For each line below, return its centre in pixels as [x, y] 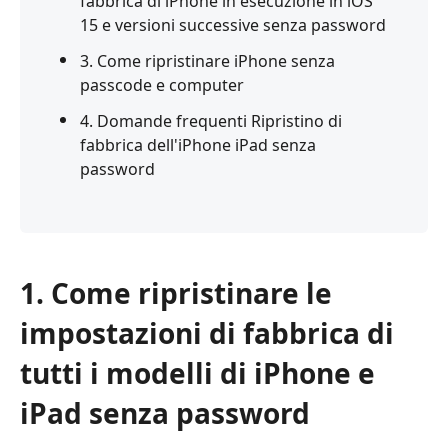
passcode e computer [162, 84]
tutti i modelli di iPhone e [197, 372]
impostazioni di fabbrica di [207, 332]
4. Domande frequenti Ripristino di [211, 120]
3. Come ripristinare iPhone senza [207, 60]
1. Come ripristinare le [176, 292]
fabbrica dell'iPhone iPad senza [198, 144]
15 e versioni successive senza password [233, 24]
